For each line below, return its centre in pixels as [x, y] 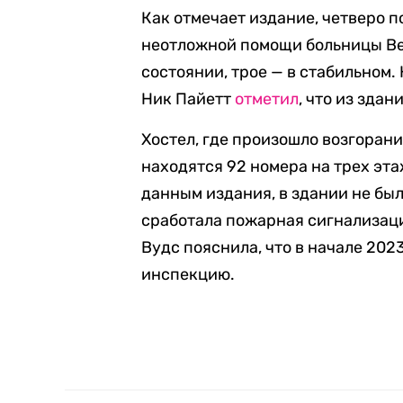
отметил [267, 99]
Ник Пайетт [188, 99]
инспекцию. [188, 274]
